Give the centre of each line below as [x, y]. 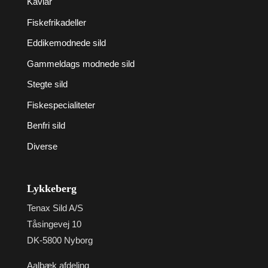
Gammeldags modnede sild [80, 63]
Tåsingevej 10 [54, 224]
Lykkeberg [51, 189]
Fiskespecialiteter [61, 105]
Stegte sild [47, 84]
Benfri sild [46, 126]
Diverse [42, 146]
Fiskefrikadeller [56, 22]
